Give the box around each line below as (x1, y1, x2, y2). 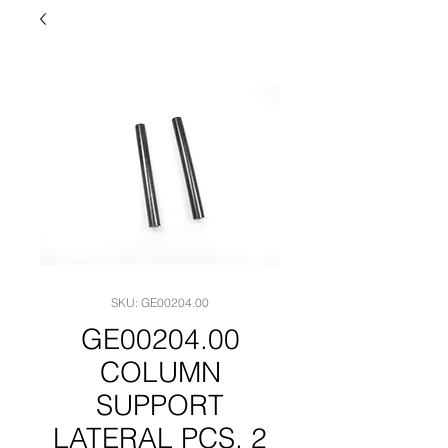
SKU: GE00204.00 (111, 295, 209, 310)
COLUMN (99, 355, 221, 389)
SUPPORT (96, 388, 224, 422)
